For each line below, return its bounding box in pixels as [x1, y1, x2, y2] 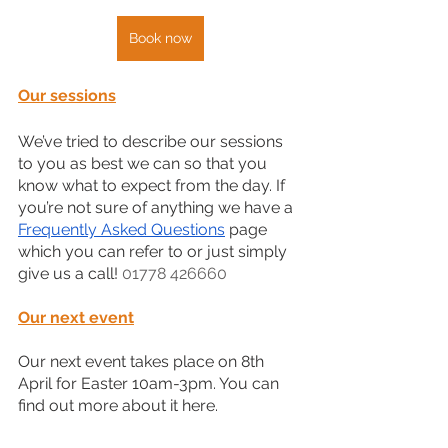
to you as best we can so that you [18, 154, 271, 174]
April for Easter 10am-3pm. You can [18, 374, 283, 394]
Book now [128, 30, 192, 47]
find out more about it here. [18, 396, 218, 416]
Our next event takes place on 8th [18, 352, 268, 372]
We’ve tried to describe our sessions [18, 132, 287, 152]
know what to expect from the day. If [18, 176, 289, 196]
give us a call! [18, 264, 122, 284]
